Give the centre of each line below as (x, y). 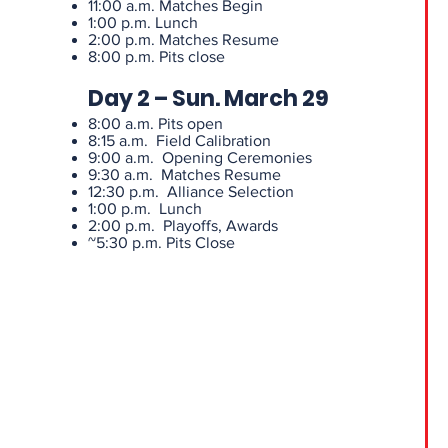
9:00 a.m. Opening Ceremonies (199, 157)
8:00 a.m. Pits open (155, 123)
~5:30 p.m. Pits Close (161, 242)
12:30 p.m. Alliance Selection (190, 191)
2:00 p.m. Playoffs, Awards (182, 225)
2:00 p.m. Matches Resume (183, 39)
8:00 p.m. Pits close (156, 56)
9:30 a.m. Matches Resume (184, 174)
